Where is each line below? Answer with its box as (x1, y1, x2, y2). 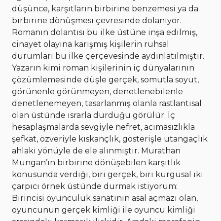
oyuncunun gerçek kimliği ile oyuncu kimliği (12, 205, 195, 215)
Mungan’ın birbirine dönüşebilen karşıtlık (12, 158, 181, 168)
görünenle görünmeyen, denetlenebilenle (12, 87, 183, 97)
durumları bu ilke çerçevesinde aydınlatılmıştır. (12, 51, 204, 61)
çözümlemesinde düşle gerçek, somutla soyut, (12, 75, 199, 85)
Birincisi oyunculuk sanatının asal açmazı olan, (12, 193, 198, 203)
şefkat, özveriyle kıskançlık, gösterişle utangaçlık (12, 134, 208, 144)
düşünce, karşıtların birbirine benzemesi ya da (12, 4, 198, 14)
